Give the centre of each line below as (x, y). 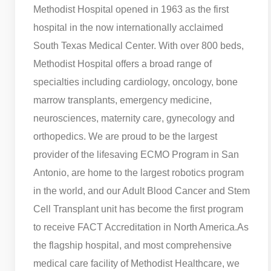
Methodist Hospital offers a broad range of (122, 64)
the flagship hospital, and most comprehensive (132, 245)
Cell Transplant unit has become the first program (138, 209)
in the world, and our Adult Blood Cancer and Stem (142, 191)
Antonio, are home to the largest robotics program (139, 172)
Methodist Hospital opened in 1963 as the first (131, 9)
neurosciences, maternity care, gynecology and (134, 118)
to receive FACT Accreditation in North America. (135, 227)
